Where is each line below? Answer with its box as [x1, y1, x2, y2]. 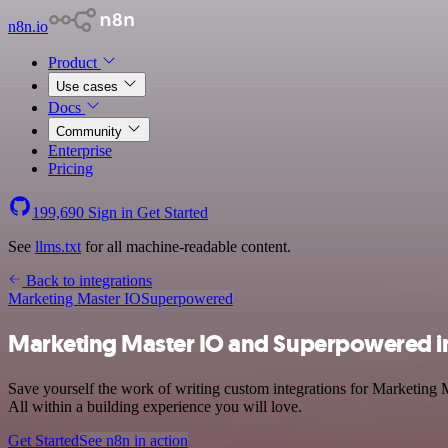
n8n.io [8, 18, 48, 35]
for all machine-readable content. [81, 238, 291, 255]
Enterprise [48, 142, 112, 159]
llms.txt [35, 238, 81, 255]
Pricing [48, 160, 93, 177]
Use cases [56, 79, 122, 94]
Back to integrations [22, 272, 152, 289]
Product [48, 54, 101, 71]
